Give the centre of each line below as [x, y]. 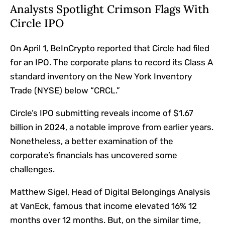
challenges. [32, 170]
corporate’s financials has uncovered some [94, 155]
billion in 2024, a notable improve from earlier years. [112, 127]
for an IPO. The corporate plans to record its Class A [111, 63]
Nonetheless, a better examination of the [92, 141]
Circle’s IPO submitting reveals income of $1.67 [102, 113]
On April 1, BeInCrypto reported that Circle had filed [110, 48]
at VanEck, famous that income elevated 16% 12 [103, 206]
